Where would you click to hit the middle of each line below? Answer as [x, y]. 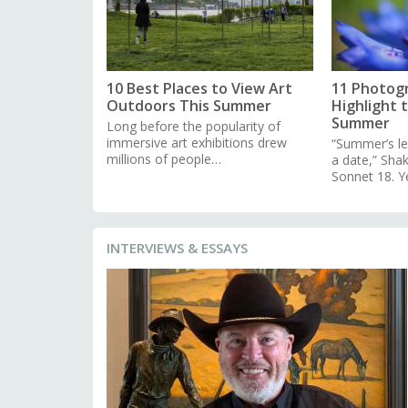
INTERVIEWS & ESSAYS [177, 247]
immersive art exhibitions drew [197, 142]
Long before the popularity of [194, 126]
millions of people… [164, 158]
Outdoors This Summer [189, 105]
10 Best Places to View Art [199, 88]
